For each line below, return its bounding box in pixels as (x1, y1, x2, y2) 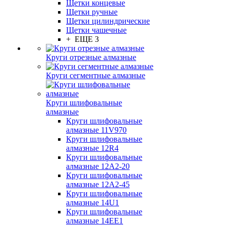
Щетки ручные (66, 8, 118, 16)
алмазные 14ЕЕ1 (66, 216, 123, 225)
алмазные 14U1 (66, 198, 119, 207)
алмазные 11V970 (66, 126, 127, 134)
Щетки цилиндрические (66, 17, 150, 25)
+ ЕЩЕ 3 (66, 35, 99, 43)
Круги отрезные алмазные (46, 53, 136, 62)
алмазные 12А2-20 (66, 162, 130, 171)
